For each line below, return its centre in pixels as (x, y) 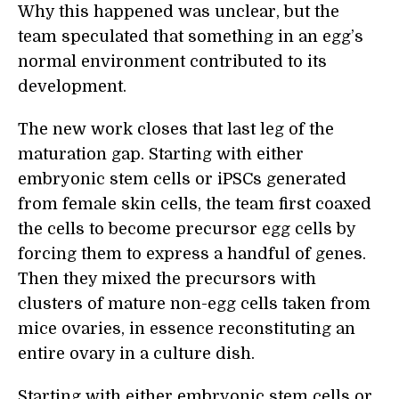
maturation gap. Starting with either (161, 154)
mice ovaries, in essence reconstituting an (187, 329)
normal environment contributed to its (172, 61)
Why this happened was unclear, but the (179, 12)
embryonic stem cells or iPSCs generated (182, 179)
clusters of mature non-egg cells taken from (194, 304)
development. (72, 86)
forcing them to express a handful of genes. (192, 254)
